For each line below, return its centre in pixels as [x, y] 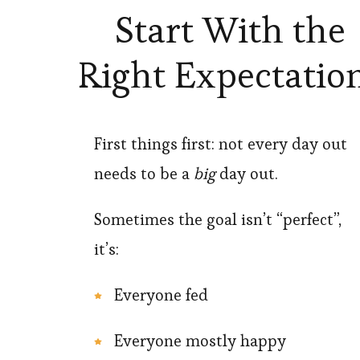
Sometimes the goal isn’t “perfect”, [218, 220]
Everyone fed [161, 295]
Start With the [231, 30]
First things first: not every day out [221, 144]
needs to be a [144, 174]
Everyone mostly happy [200, 341]
